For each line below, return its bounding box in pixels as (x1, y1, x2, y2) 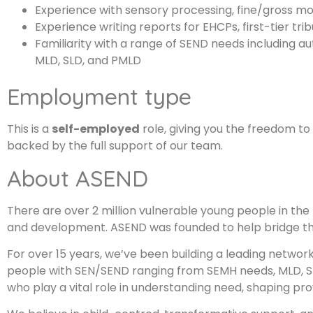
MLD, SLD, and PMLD (35, 52, 141, 69)
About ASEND (7, 163, 148, 192)
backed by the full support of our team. (7, 138, 223, 154)
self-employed (52, 121, 140, 138)
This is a (7, 121, 52, 138)
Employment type (7, 82, 191, 111)
